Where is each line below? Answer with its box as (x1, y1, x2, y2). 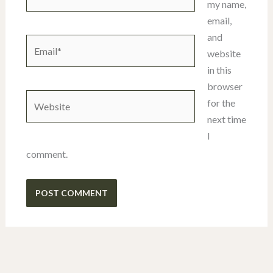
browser (207, 80, 243, 93)
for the (207, 97, 235, 109)
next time (207, 113, 246, 126)
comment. (26, 148, 68, 160)
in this (207, 64, 232, 76)
